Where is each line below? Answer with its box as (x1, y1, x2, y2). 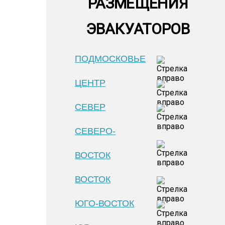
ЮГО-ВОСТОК (75, 198, 135, 208)
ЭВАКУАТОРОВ (86, 20, 190, 38)
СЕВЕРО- (75, 126, 116, 136)
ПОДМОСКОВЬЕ (75, 54, 146, 64)
